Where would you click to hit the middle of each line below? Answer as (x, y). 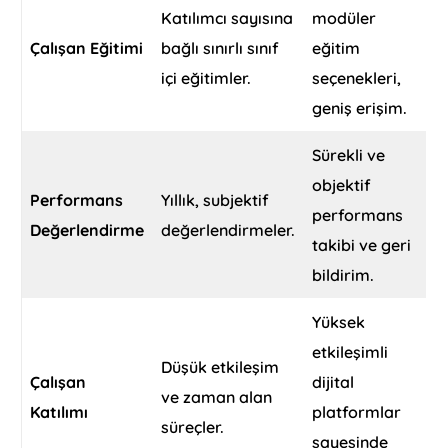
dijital (333, 382)
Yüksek (339, 322)
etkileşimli (350, 352)
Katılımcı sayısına (227, 18)
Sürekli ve (349, 155)
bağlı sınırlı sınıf (220, 48)
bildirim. (343, 275)
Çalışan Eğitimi (87, 48)
